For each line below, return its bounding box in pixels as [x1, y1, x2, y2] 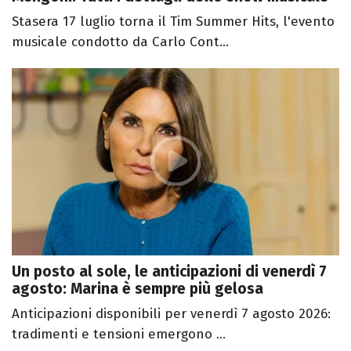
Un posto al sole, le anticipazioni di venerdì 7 [12, 262, 327, 280]
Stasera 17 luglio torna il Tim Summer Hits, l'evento [12, 13, 335, 31]
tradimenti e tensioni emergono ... [12, 325, 226, 342]
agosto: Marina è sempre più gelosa [12, 279, 263, 298]
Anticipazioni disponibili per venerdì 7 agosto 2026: [12, 305, 331, 322]
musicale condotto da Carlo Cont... [12, 34, 229, 51]
